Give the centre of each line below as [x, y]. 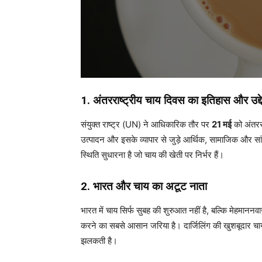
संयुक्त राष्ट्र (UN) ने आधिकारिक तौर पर [146, 124]
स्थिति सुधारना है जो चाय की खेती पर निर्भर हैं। [152, 154]
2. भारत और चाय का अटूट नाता [144, 186]
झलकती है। [99, 240]
